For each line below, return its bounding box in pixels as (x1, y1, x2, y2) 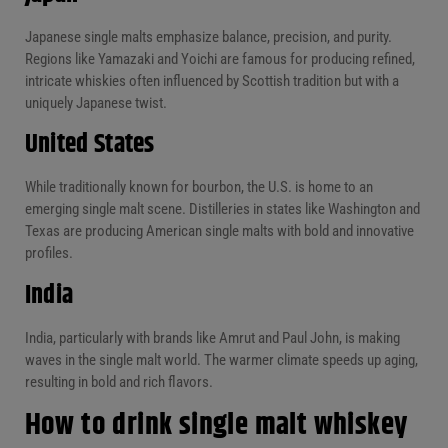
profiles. (24, 244, 73, 263)
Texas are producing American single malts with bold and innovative (24, 222, 414, 241)
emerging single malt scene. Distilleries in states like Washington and (24, 200, 420, 219)
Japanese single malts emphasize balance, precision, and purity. (24, 28, 392, 47)
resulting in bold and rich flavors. (24, 372, 213, 391)
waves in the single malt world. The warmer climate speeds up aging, (24, 350, 418, 369)
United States (24, 125, 155, 165)
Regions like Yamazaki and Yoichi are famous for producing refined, (24, 50, 415, 69)
